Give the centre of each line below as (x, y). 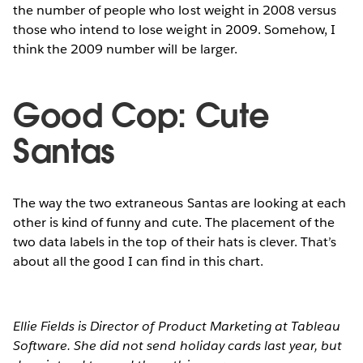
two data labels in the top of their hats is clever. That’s (175, 242)
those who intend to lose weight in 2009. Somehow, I (174, 30)
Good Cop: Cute (141, 116)
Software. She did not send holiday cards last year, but (178, 346)
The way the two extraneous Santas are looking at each (180, 203)
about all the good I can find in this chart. (138, 262)
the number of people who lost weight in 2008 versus (175, 11)
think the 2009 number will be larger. (125, 49)
